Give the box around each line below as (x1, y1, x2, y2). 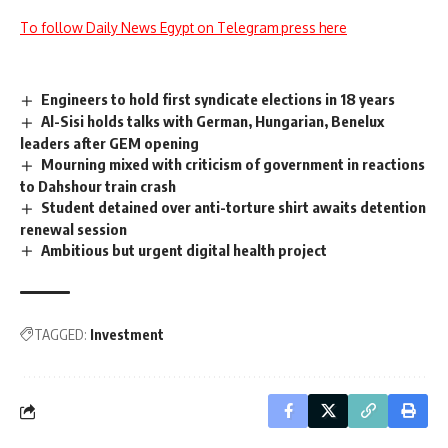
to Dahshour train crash (20, 176, 176, 195)
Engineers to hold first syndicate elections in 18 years (41, 90, 396, 108)
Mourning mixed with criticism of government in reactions (41, 154, 426, 173)
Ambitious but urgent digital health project (41, 240, 328, 259)
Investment (90, 326, 164, 344)
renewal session (20, 219, 127, 238)
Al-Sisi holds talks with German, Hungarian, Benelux (41, 111, 385, 130)
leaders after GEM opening (20, 133, 199, 152)
